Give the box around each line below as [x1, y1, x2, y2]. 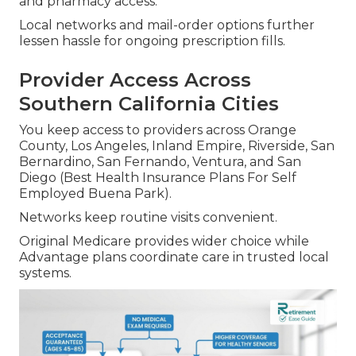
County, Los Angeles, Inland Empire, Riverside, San [19, 137, 335, 153]
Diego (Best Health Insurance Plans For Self [19, 169, 296, 185]
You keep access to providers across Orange [19, 122, 296, 137]
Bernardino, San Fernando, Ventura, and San [19, 153, 301, 169]
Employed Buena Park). [19, 185, 172, 201]
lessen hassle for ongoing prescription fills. [19, 33, 285, 48]
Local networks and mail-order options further [19, 17, 315, 33]
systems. [19, 265, 72, 281]
